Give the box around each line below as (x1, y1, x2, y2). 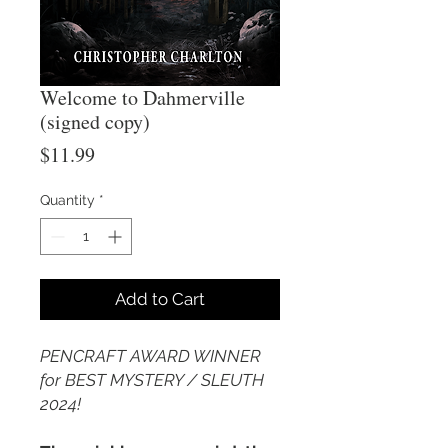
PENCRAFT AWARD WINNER (40, 346, 261, 366)
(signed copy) (40, 108, 150, 135)
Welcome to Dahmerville (40, 84, 245, 111)
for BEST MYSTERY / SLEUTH (40, 370, 264, 390)
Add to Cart (115, 289, 205, 309)
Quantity (40, 192, 95, 208)
